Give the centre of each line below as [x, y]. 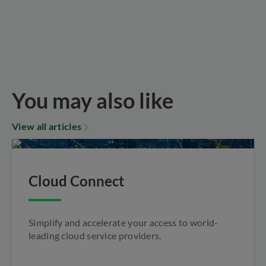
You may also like [93, 100]
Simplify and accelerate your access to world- [123, 222]
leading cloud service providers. [95, 235]
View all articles [47, 126]
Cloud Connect [76, 180]
